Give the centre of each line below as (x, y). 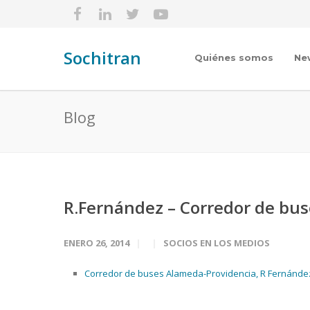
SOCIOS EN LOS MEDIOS (217, 243)
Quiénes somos (234, 57)
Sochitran (102, 58)
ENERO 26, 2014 (97, 243)
